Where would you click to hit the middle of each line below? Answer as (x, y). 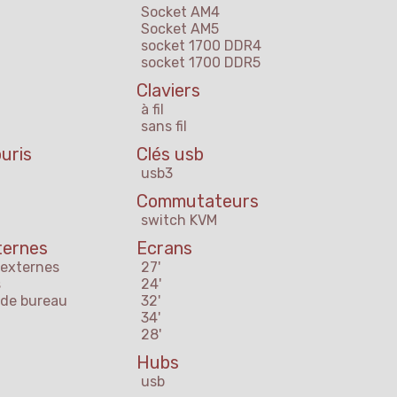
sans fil (164, 127)
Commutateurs (198, 202)
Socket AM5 (180, 29)
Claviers (168, 91)
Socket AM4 (180, 12)
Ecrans (164, 249)
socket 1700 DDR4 (201, 46)
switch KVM (179, 221)
